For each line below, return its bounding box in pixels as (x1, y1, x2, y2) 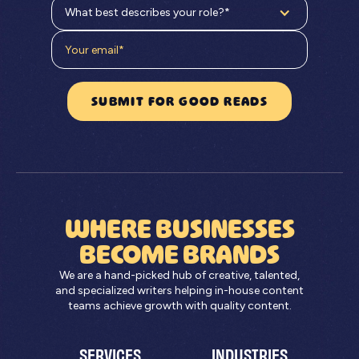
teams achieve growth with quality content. (67, 299, 292, 313)
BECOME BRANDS (79, 237, 280, 272)
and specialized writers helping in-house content (55, 284, 304, 298)
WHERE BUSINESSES (64, 212, 295, 247)
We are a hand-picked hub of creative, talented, (59, 268, 300, 283)
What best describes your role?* (65, 6, 230, 20)
